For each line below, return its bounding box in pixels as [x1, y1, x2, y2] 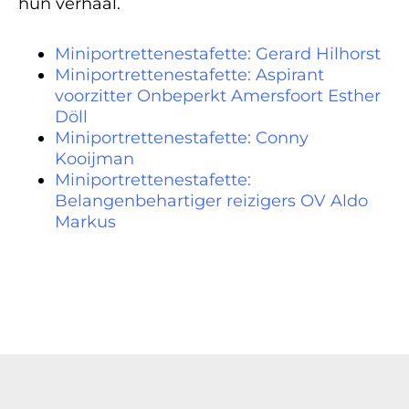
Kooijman [55, 149, 134, 169]
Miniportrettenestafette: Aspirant [55, 65, 324, 85]
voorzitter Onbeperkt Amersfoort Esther [55, 86, 381, 106]
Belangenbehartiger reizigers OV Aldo [55, 191, 368, 211]
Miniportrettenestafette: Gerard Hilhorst [55, 44, 381, 64]
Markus [55, 212, 116, 232]
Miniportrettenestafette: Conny [55, 128, 309, 148]
